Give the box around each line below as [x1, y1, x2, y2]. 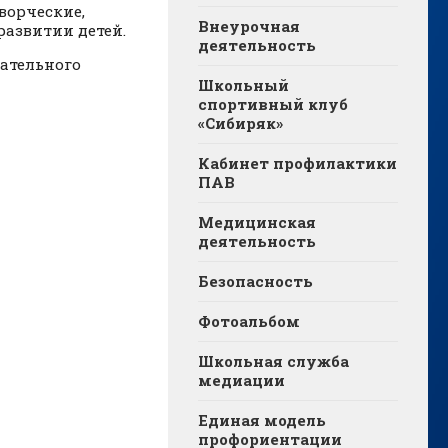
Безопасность [198, 271, 313, 292]
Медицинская [198, 212, 316, 233]
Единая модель [198, 410, 326, 431]
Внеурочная [198, 16, 300, 37]
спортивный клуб [198, 94, 348, 115]
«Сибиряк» [198, 113, 283, 134]
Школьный [198, 75, 289, 96]
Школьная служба [198, 351, 349, 372]
